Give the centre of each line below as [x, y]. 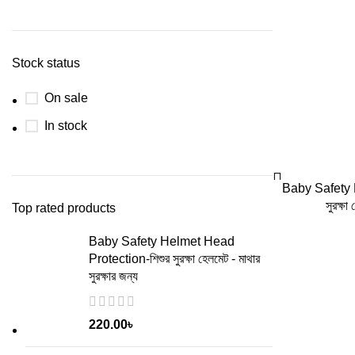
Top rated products [64, 208]
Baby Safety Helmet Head [162, 242]
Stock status [46, 63]
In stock [66, 126]
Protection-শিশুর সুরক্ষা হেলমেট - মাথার [174, 259]
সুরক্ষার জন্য [113, 277]
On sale [66, 98]
